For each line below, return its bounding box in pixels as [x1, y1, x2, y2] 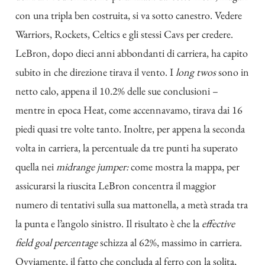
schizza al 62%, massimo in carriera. [100, 235, 242, 249]
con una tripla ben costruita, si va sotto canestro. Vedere [15, 8, 242, 22]
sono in [216, 64, 249, 79]
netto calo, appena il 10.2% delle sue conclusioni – [15, 83, 218, 98]
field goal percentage [15, 235, 100, 249]
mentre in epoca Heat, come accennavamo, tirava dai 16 [15, 102, 243, 117]
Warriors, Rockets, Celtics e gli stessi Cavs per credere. [15, 27, 233, 41]
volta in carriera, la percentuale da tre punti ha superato [15, 140, 238, 154]
